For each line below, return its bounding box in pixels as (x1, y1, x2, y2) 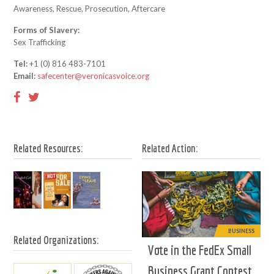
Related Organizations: (13, 234, 99, 246)
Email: (13, 71, 36, 81)
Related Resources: (13, 142, 83, 155)
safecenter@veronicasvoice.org (37, 71, 150, 81)
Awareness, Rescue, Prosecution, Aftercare (13, 4, 166, 13)
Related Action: (142, 142, 198, 155)
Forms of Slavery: (13, 25, 80, 35)
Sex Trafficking (13, 37, 66, 47)
